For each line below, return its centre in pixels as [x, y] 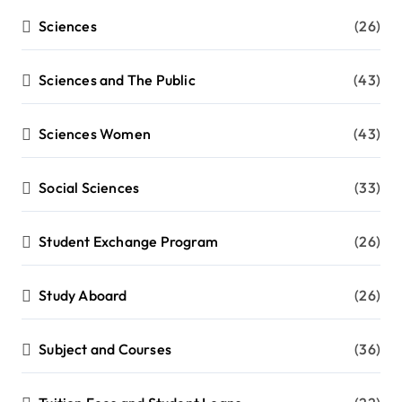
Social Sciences [89, 188]
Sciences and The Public [117, 80]
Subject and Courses [105, 350]
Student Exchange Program [129, 242]
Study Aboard [83, 296]
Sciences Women [95, 134]
